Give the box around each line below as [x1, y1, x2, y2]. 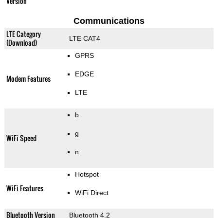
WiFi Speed [6, 133, 36, 144]
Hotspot [74, 170, 99, 179]
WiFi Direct [74, 189, 109, 197]
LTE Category [6, 29, 41, 39]
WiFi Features [6, 183, 43, 194]
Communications [73, 16, 145, 26]
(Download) [6, 37, 37, 48]
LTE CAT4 [69, 35, 100, 43]
